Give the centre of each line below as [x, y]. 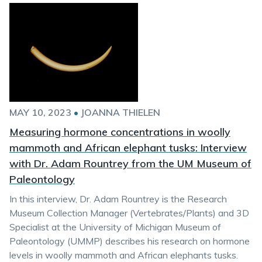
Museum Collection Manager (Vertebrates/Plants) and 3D [129, 213]
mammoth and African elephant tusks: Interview [128, 148]
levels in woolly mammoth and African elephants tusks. [124, 255]
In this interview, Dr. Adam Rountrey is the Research [118, 199]
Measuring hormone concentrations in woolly [120, 132]
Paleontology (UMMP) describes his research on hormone [130, 241]
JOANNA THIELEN [120, 112]
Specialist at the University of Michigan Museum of [115, 227]
